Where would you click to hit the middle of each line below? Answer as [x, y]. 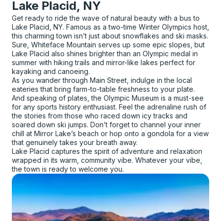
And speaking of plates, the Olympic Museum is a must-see [108, 98]
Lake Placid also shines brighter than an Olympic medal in [105, 54]
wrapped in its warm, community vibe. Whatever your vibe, [107, 160]
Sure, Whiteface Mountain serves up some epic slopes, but [108, 45]
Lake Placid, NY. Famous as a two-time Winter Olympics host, [110, 27]
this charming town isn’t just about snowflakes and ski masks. [110, 36]
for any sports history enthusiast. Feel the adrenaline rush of [109, 107]
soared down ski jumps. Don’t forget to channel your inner [106, 125]
